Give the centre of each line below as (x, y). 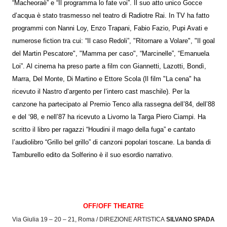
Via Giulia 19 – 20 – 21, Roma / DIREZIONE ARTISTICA (91, 219)
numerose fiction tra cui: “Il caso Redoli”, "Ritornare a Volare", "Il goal (113, 41)
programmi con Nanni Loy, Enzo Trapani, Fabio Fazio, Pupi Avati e (110, 28)
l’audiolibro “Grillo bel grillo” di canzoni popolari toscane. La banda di (111, 142)
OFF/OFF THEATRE (113, 206)
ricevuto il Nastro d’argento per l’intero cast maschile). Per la (101, 92)
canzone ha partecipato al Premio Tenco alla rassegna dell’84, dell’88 (113, 104)
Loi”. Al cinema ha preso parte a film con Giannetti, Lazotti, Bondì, (109, 66)
